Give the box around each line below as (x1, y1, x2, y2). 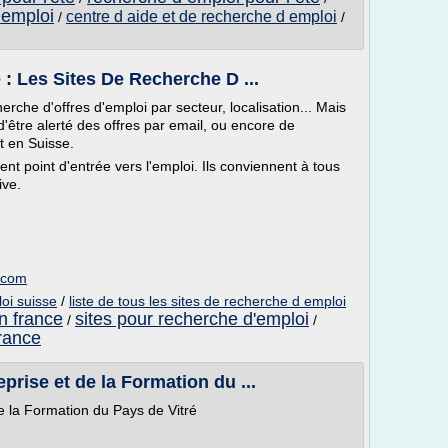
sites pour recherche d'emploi (75, 309, 309, 329)
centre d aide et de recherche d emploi (66, 8, 337, 25)
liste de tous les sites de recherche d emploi (69, 293, 346, 309)
